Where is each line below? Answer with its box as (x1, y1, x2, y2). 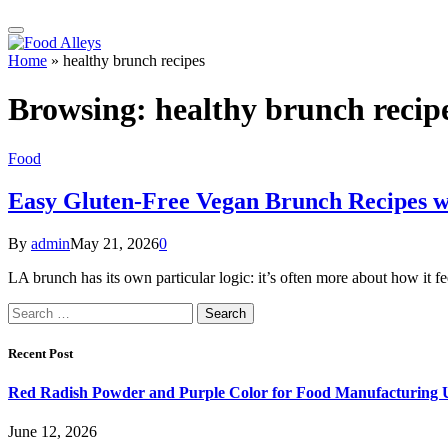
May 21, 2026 (70, 234, 159, 252)
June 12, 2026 (8, 423, 97, 441)
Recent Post (8, 345, 73, 361)
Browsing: (8, 91, 155, 128)
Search (7, 301, 50, 319)
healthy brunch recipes (63, 52, 205, 69)
